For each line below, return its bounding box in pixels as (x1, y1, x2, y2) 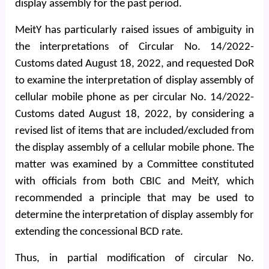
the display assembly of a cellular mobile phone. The (14, 142, 255, 154)
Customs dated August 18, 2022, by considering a (14, 109, 255, 120)
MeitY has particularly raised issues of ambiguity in (14, 25, 255, 36)
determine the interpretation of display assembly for (14, 210, 255, 221)
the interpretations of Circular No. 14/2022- (14, 41, 255, 53)
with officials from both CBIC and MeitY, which (14, 176, 255, 187)
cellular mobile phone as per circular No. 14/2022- (14, 92, 255, 103)
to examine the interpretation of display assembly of (14, 75, 255, 86)
